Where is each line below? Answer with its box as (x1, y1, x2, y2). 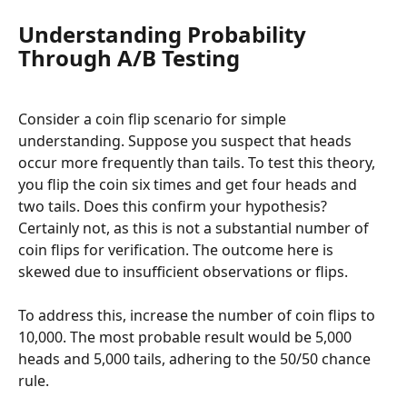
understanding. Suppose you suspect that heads (18, 130, 355, 151)
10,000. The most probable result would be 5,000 (18, 327, 355, 348)
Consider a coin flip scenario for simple (18, 108, 290, 129)
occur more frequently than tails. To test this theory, (18, 152, 379, 173)
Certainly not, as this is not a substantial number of (18, 217, 372, 238)
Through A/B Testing (18, 43, 240, 74)
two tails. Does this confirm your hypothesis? (18, 195, 331, 216)
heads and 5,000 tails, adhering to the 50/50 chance (18, 349, 374, 370)
